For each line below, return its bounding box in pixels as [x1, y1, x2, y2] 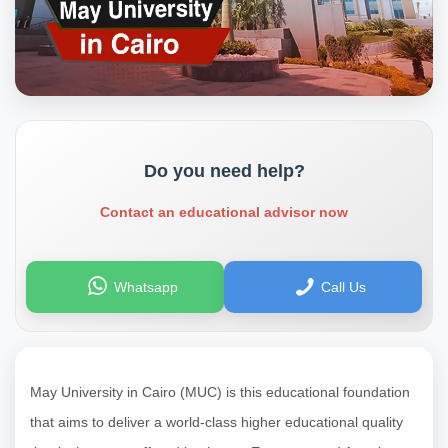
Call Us [321, 279, 367, 296]
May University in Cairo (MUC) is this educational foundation [30, 384, 410, 401]
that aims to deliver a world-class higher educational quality [30, 414, 403, 431]
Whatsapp [113, 279, 178, 296]
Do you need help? [143, 161, 305, 182]
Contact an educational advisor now [100, 204, 348, 221]
